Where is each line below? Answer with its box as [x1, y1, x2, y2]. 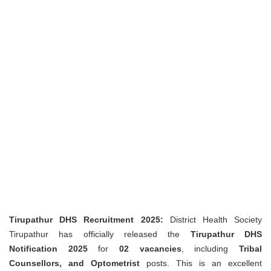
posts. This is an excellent [140, 258, 262, 268]
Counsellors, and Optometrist [9, 258, 140, 268]
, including [181, 243, 240, 253]
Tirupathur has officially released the [9, 229, 191, 239]
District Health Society [163, 214, 262, 224]
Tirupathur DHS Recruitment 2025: [9, 214, 163, 224]
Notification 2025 [9, 243, 88, 253]
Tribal [239, 243, 263, 253]
